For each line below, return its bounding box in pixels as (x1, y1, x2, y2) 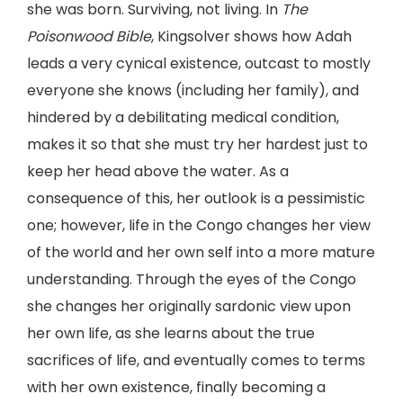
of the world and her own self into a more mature (27, 242, 375, 263)
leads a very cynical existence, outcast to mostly (27, 53, 371, 74)
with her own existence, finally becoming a (27, 377, 326, 398)
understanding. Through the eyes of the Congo (27, 269, 356, 290)
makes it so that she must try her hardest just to (27, 134, 368, 155)
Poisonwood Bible (27, 26, 151, 47)
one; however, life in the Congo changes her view (27, 215, 371, 236)
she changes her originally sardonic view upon (27, 296, 351, 317)
